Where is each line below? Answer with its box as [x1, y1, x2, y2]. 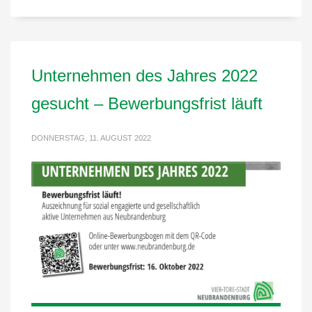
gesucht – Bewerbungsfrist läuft [31, 94, 263, 114]
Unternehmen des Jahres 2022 [31, 66, 258, 86]
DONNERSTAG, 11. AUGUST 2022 [31, 134, 151, 143]
